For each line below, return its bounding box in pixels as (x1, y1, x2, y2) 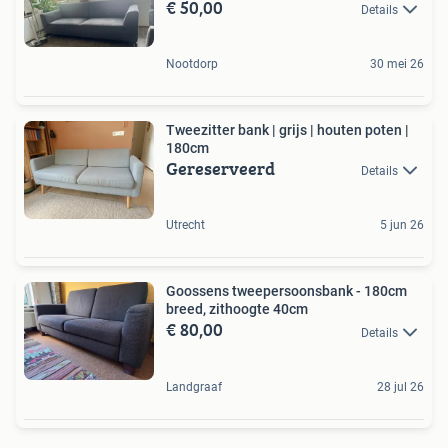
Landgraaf (166, 379, 222, 394)
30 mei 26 (370, 56, 424, 71)
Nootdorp (166, 56, 218, 71)
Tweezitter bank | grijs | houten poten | (166, 121, 409, 138)
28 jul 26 (377, 379, 424, 394)
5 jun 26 (380, 218, 424, 233)
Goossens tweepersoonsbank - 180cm (166, 283, 407, 300)
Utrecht (166, 218, 205, 233)
